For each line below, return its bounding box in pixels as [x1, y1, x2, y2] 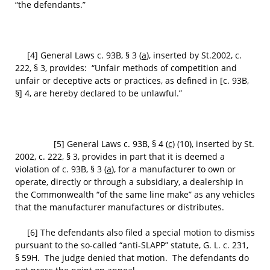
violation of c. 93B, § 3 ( [15, 163, 107, 175]
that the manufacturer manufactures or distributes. [15, 201, 224, 213]
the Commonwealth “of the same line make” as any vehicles [15, 189, 255, 200]
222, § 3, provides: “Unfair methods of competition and [15, 62, 237, 74]
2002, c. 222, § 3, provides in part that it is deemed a [15, 151, 225, 162]
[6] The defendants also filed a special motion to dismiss [15, 227, 255, 238]
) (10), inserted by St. [172, 138, 254, 149]
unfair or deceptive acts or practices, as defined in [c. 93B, [15, 75, 249, 86]
